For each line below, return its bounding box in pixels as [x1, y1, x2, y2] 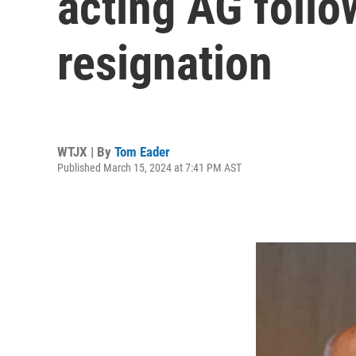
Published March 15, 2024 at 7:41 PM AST [57, 161, 242, 174]
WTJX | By [57, 143, 114, 160]
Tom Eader [114, 143, 170, 160]
